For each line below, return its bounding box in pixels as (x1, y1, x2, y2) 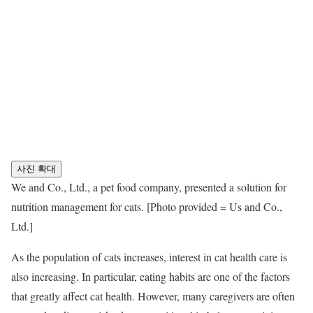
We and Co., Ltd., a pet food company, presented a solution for (11, 179, 286, 194)
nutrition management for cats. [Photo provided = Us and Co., (11, 198, 282, 214)
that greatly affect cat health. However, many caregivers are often (11, 288, 295, 303)
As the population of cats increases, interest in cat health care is (11, 249, 287, 264)
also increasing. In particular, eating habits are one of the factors (11, 268, 290, 284)
